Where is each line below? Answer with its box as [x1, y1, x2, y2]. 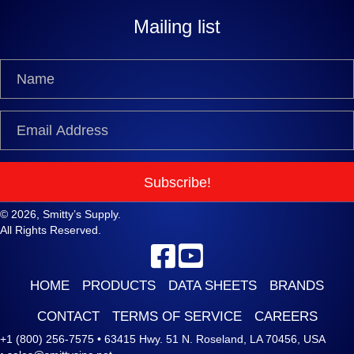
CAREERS [254, 309, 318, 325]
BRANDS [269, 278, 324, 294]
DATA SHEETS [168, 278, 257, 294]
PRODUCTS [82, 278, 156, 294]
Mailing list [134, 16, 220, 38]
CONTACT [36, 309, 100, 325]
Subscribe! [143, 175, 211, 191]
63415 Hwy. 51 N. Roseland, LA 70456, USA [104, 333, 325, 346]
